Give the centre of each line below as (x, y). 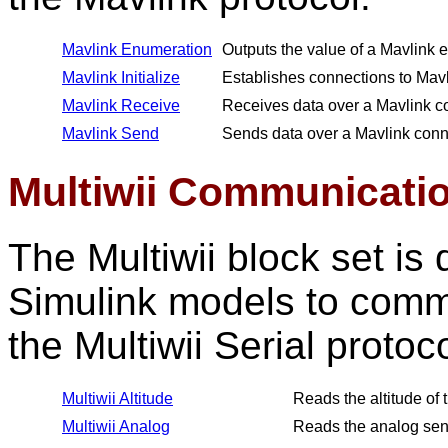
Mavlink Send (110, 133)
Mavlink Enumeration (137, 49)
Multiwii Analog (116, 426)
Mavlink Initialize (121, 77)
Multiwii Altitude (117, 398)
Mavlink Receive (121, 105)
